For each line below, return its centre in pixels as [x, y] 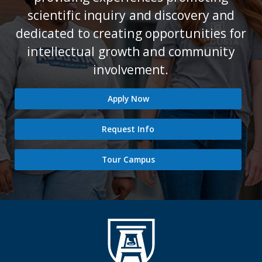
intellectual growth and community [131, 51]
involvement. [131, 69]
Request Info [128, 129]
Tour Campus [128, 159]
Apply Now [128, 98]
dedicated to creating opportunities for [131, 33]
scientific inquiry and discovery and [131, 15]
